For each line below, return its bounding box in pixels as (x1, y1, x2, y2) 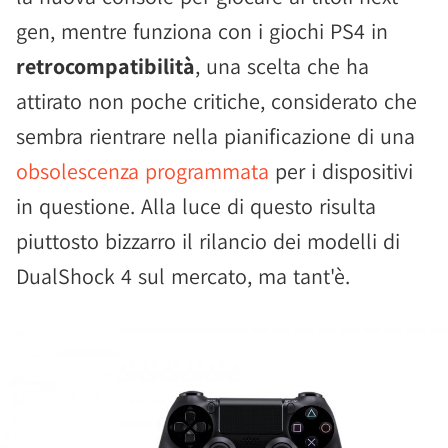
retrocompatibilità (16, 52, 195, 80)
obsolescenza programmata (16, 157, 269, 185)
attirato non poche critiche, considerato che (16, 87, 417, 115)
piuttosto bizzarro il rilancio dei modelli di (16, 227, 400, 255)
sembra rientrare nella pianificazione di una (16, 122, 415, 150)
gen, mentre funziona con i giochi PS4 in (16, 17, 388, 45)
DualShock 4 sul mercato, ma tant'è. (16, 262, 350, 290)
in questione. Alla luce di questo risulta (16, 192, 376, 220)
